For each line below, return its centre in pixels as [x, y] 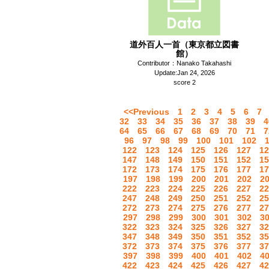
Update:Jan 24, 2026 [184, 73]
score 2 [184, 82]
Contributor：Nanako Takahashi [184, 63]
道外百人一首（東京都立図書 [184, 44]
